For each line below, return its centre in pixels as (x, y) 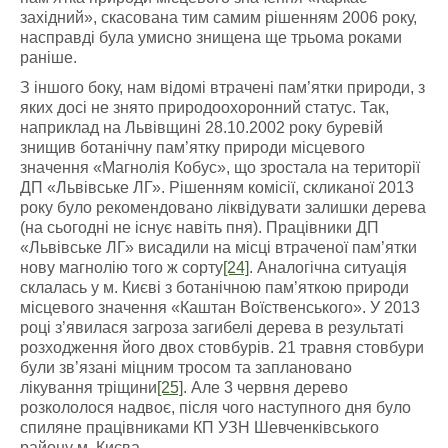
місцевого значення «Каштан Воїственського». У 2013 (220, 307)
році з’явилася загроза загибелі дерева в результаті (212, 327)
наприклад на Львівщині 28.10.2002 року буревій (201, 127)
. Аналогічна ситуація (328, 267)
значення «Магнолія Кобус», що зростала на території (220, 167)
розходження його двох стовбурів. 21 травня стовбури (222, 347)
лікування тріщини (88, 387)
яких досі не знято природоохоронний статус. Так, (204, 107)
